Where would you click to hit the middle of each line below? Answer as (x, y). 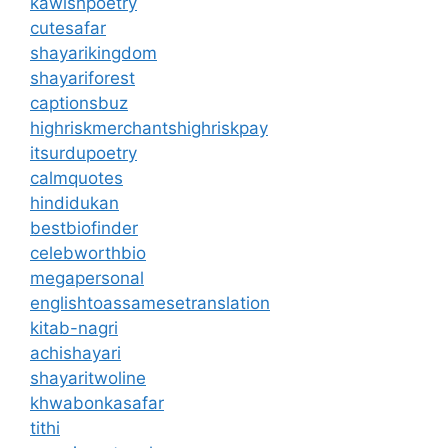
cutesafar (68, 27)
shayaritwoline (88, 377)
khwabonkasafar (97, 402)
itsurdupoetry (83, 152)
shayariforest (82, 77)
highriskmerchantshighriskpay (149, 127)
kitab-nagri (74, 327)
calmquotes (76, 177)
